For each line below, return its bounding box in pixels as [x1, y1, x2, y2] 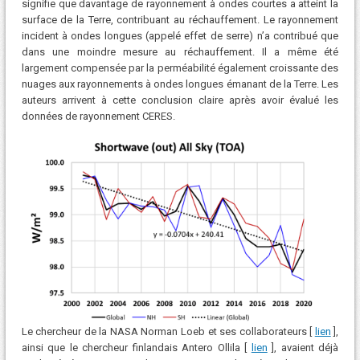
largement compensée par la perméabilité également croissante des [21, 61, 339, 74]
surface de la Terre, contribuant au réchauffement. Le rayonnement [21, 13, 339, 26]
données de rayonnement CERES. [21, 109, 175, 122]
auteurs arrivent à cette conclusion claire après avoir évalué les [21, 93, 339, 106]
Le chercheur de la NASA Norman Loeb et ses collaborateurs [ [21, 325, 315, 338]
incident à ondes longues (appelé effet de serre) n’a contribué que [21, 29, 339, 42]
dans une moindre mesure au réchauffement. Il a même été [21, 45, 339, 58]
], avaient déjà [267, 342, 339, 354]
